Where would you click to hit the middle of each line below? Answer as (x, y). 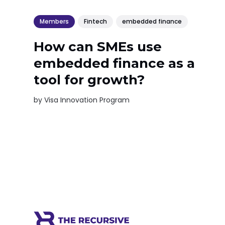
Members (54, 21)
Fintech (96, 21)
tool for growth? (89, 80)
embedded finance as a (115, 63)
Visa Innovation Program (87, 100)
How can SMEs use (98, 46)
